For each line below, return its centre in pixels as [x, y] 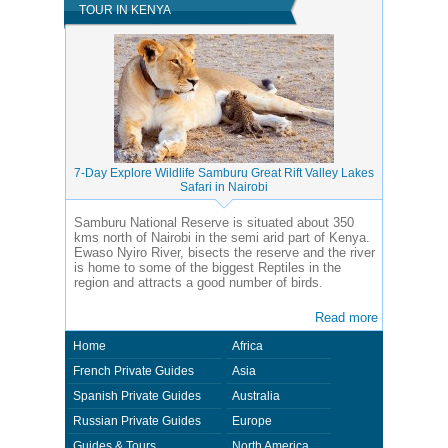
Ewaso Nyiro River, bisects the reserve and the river [224, 252]
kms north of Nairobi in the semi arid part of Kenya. [222, 237]
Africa [247, 346]
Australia [256, 396]
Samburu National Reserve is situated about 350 [214, 222]
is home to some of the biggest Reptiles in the [207, 267]
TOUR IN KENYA [125, 10]
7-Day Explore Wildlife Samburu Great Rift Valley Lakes [224, 173]
